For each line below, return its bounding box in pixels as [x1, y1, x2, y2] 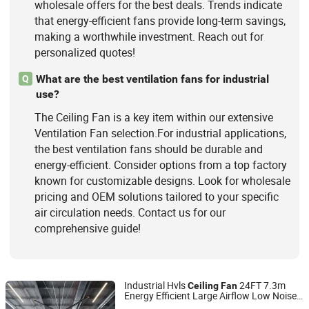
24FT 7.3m [237, 279, 286, 292]
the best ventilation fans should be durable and [34, 141, 263, 157]
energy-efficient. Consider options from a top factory [34, 157, 287, 173]
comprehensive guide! [34, 221, 141, 237]
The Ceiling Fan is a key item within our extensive [34, 110, 273, 126]
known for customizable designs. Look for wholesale [34, 173, 290, 189]
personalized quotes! [34, 44, 135, 60]
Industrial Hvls [124, 279, 188, 292]
